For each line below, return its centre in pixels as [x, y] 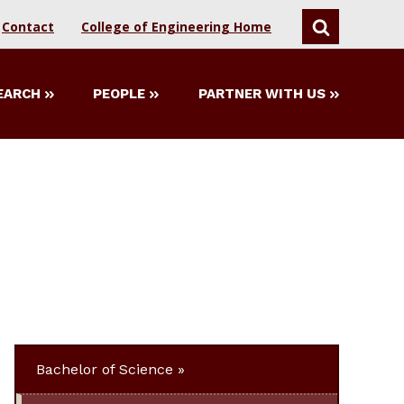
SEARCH [335, 34]
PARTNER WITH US [262, 94]
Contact [28, 27]
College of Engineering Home [176, 27]
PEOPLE [119, 94]
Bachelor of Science [105, 369]
